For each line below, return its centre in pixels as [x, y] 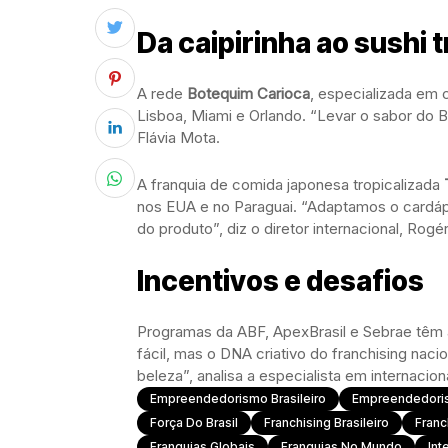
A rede [162, 93]
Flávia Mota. [178, 137]
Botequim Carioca [248, 93]
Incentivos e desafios [280, 281]
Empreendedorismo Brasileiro [238, 398]
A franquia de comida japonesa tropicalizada [290, 184]
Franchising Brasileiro [326, 422]
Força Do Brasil [194, 422]
